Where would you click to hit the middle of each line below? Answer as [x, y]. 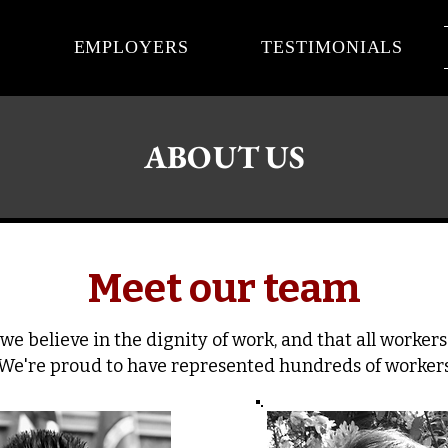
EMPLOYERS [131, 47]
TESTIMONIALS [332, 47]
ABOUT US [224, 157]
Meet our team [224, 289]
